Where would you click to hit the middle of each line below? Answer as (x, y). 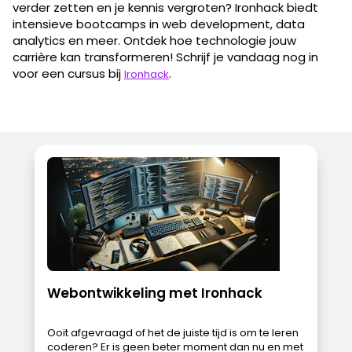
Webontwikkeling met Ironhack (155, 293)
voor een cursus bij (68, 73)
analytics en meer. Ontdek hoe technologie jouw (154, 40)
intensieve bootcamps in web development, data (159, 24)
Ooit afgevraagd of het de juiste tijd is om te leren (173, 332)
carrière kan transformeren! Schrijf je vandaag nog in (165, 57)
